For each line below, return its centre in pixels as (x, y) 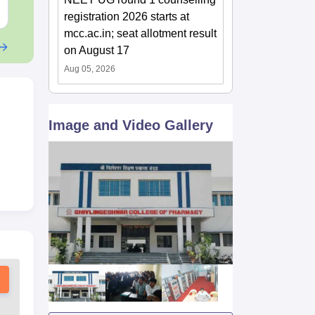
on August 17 (97, 50)
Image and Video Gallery (131, 125)
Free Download (103, 7)
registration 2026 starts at (127, 17)
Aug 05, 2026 (90, 69)
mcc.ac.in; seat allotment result (141, 33)
